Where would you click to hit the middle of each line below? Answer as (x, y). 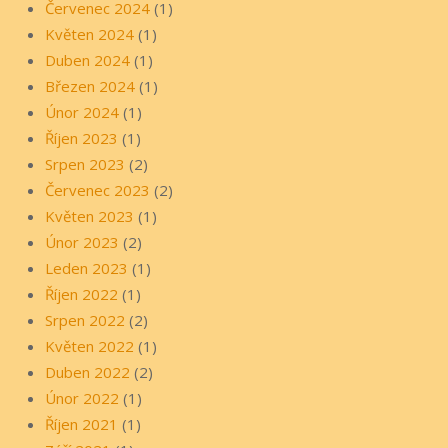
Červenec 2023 (97, 190)
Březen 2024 (90, 86)
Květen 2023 (89, 216)
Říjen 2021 (81, 424)
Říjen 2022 (81, 294)
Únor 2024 (82, 112)
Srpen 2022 (85, 320)
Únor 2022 (82, 398)
